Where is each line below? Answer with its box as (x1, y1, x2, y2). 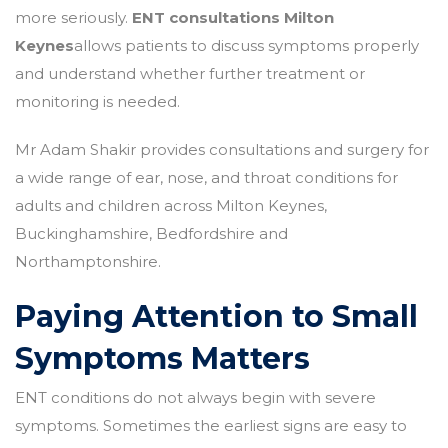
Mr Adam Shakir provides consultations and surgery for (15, 139, 429, 159)
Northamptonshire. (15, 251, 161, 271)
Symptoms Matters (15, 339, 310, 377)
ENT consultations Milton (132, 7, 334, 27)
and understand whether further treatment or (15, 63, 365, 83)
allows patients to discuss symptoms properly (74, 35, 419, 55)
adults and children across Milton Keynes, (15, 195, 327, 215)
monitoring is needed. (15, 91, 180, 111)
